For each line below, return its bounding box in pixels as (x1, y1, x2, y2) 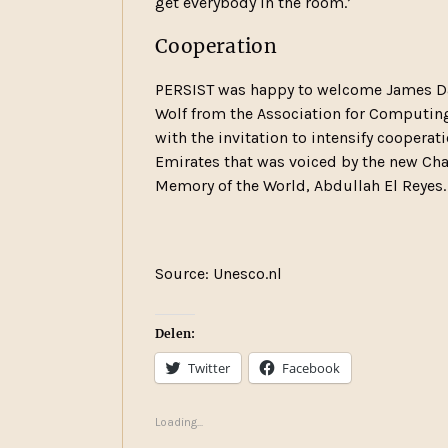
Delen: (155, 325, 196, 341)
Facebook (282, 358, 340, 377)
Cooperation (155, 33, 278, 58)
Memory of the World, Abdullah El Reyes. (155, 175, 446, 195)
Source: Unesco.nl (155, 263, 282, 283)
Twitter (188, 358, 230, 377)
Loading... (155, 414, 203, 429)
